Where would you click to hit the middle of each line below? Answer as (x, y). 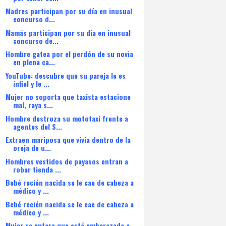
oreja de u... (32, 148)
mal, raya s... (33, 105)
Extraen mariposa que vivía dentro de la (68, 139)
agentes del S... (37, 126)
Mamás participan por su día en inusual (68, 32)
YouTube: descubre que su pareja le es (65, 75)
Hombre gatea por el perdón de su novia (69, 54)
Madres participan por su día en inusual (69, 11)
